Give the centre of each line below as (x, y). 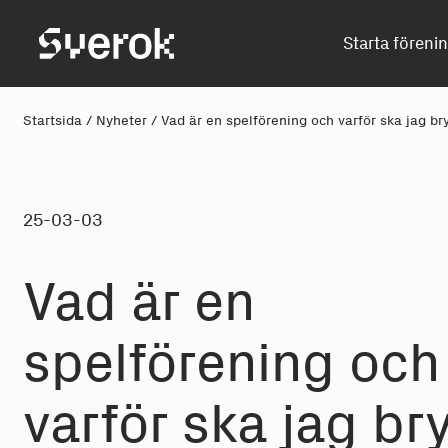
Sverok (66, 39)
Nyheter (122, 120)
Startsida (53, 120)
